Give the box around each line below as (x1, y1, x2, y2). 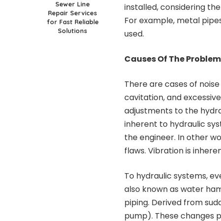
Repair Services (48, 8, 97, 17)
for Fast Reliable (46, 17, 99, 26)
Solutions (58, 26, 87, 35)
